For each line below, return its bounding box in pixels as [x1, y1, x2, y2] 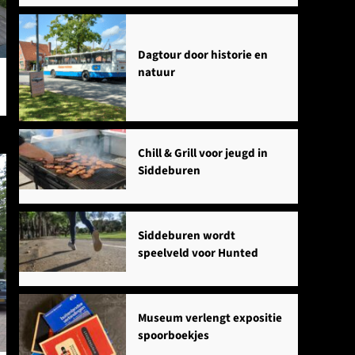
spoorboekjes [137, 327, 209, 345]
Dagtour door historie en [137, 46, 268, 63]
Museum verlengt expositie [137, 310, 282, 327]
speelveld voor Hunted [137, 245, 258, 262]
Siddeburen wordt [137, 227, 235, 245]
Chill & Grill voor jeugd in [137, 145, 268, 162]
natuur [137, 63, 175, 81]
